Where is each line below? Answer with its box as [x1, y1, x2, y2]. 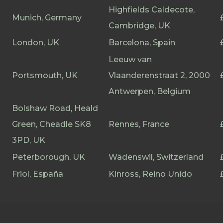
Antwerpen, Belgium [109, 87, 191, 96]
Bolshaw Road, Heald [12, 104, 98, 113]
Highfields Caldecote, [109, 5, 195, 14]
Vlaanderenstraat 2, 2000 [109, 71, 210, 80]
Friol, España [12, 169, 63, 179]
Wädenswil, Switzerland [109, 152, 204, 162]
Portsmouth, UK [12, 71, 78, 80]
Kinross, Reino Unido [109, 169, 192, 179]
